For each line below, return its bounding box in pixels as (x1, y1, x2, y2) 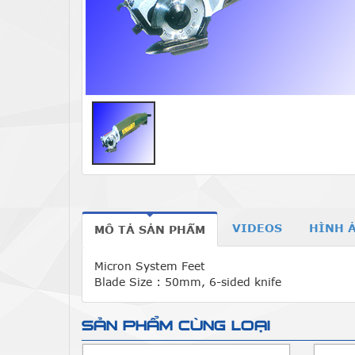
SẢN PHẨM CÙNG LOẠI (82, 321, 270, 330)
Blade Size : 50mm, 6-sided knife (94, 275, 281, 288)
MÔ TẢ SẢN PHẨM (94, 223, 205, 236)
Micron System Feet (94, 259, 209, 273)
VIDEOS (232, 221, 282, 235)
